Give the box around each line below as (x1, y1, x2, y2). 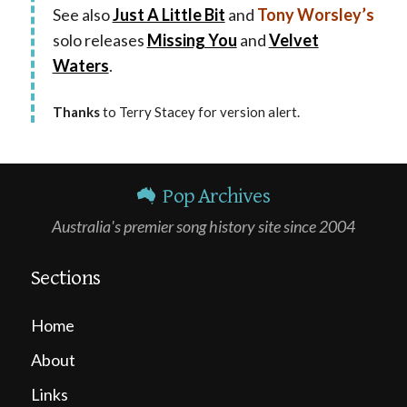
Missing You (146, 29, 237, 50)
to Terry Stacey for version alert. (99, 103, 300, 120)
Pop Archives (155, 183, 270, 209)
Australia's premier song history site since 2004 (51, 215, 355, 236)
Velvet (268, 29, 319, 50)
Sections (30, 264, 101, 291)
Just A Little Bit (112, 4, 225, 25)
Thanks (52, 103, 100, 120)
